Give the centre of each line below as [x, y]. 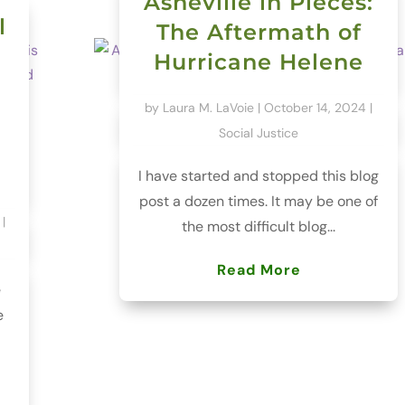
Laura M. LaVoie [209, 107]
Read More [259, 269]
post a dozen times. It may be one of [259, 201]
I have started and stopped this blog [259, 175]
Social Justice [259, 132]
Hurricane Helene [259, 61]
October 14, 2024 [316, 107]
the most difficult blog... [259, 226]
